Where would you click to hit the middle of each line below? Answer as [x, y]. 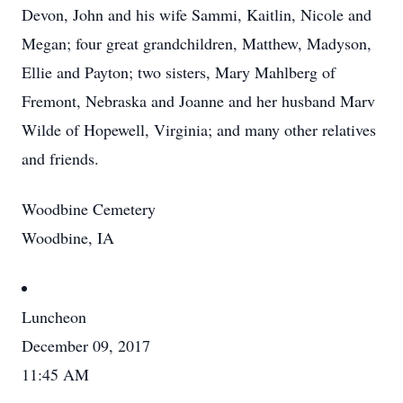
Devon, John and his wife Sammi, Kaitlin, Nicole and [197, 14]
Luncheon [54, 317]
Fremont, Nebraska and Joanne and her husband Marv [198, 101]
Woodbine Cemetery [89, 209]
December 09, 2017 [86, 345]
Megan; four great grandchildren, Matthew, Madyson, [197, 43]
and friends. [60, 158]
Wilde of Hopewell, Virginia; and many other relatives [199, 130]
